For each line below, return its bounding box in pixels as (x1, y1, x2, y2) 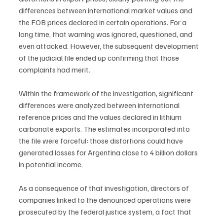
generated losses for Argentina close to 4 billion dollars (19, 147, 199, 157)
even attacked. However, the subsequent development (19, 40, 200, 51)
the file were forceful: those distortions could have (19, 135, 184, 146)
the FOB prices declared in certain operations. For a (19, 17, 188, 27)
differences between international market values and (19, 5, 194, 15)
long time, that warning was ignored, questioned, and (19, 29, 194, 39)
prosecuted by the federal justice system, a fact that (19, 206, 193, 217)
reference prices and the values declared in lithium (19, 111, 183, 122)
